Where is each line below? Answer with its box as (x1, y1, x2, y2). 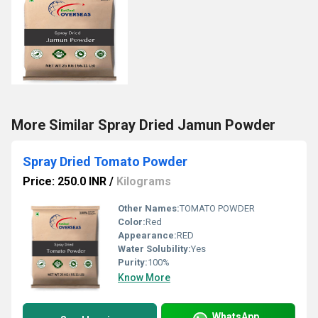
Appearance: (118, 230, 177, 241)
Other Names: (118, 203, 180, 214)
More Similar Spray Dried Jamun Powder (11, 116, 275, 133)
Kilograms (116, 175, 171, 188)
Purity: (118, 257, 148, 268)
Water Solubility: (118, 243, 191, 254)
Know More (118, 272, 170, 283)
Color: (118, 216, 146, 227)
